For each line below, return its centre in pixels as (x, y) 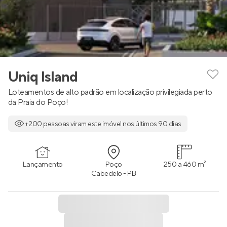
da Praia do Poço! (38, 102)
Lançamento (43, 164)
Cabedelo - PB (113, 174)
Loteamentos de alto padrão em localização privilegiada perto (110, 92)
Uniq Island (43, 77)
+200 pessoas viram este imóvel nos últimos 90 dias (103, 124)
